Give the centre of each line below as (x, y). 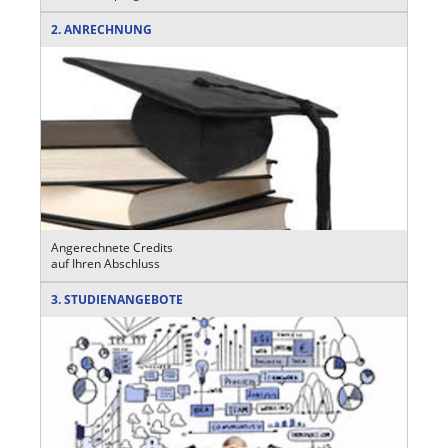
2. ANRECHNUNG (101, 29)
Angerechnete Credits (112, 247)
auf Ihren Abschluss (105, 263)
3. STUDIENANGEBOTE (117, 299)
